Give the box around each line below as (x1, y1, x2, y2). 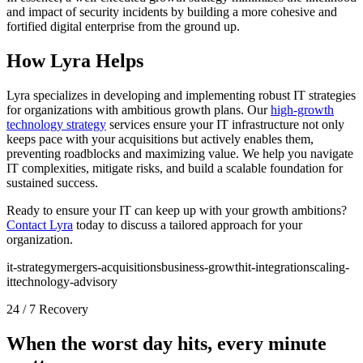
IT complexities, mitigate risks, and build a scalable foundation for (6, 160, 343, 175)
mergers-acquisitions (57, 259, 161, 274)
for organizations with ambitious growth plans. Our (6, 102, 271, 117)
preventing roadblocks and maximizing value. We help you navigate (6, 146, 353, 160)
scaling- (310, 259, 349, 274)
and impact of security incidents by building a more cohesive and (6, 5, 337, 19)
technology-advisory (13, 274, 117, 288)
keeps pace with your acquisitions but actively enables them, (6, 131, 314, 146)
